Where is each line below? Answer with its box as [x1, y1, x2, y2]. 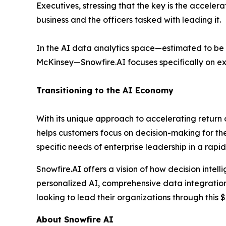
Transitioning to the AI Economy [36, 85, 174, 96]
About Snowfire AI [36, 214, 114, 225]
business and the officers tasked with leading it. [36, 15, 221, 25]
